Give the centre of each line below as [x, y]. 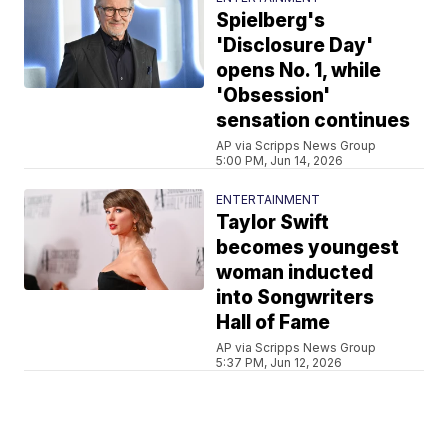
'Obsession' [273, 95]
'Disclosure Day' [295, 45]
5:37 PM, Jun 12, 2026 [279, 362]
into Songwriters [295, 297]
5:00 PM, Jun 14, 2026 [280, 160]
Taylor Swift [273, 222]
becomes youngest [308, 247]
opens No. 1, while [299, 70]
